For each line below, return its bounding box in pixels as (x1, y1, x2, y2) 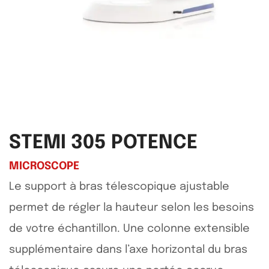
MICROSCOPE (9, 161, 79, 172)
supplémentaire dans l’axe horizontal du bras (9, 244, 247, 256)
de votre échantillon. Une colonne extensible (9, 223, 250, 235)
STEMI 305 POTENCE (9, 133, 198, 154)
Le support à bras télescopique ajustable (9, 181, 229, 193)
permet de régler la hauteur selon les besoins (9, 202, 254, 214)
